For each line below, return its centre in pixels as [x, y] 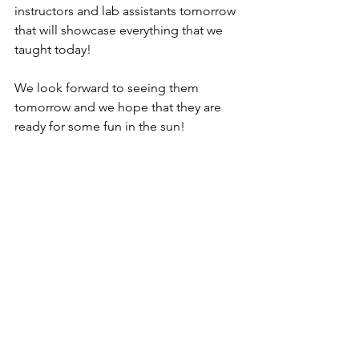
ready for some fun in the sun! [100, 126]
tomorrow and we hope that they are [119, 107]
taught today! [54, 49]
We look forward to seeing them [108, 88]
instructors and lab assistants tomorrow [127, 11]
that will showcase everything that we [120, 30]
